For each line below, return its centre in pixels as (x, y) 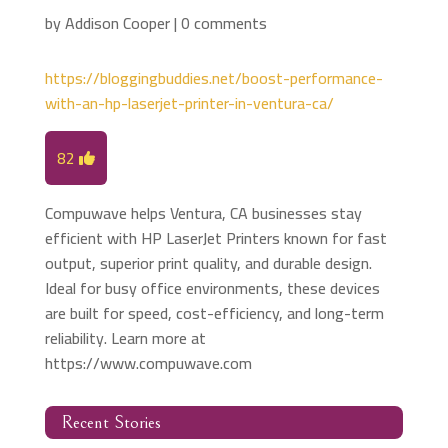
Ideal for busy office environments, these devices (212, 288)
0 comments (223, 23)
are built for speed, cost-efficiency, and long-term (214, 313)
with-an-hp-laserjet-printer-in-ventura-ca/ (189, 103)
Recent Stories (110, 423)
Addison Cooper (117, 23)
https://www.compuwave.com (148, 363)
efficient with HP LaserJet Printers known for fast (215, 238)
